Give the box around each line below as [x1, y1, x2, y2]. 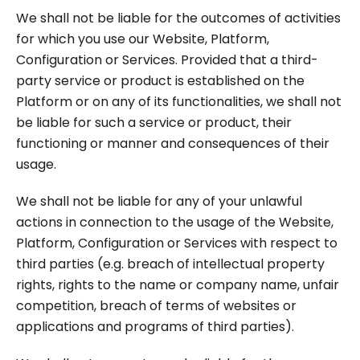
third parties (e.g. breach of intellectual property [16, 255, 325, 273]
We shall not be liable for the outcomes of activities [16, 9, 341, 27]
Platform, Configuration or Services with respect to [16, 234, 337, 252]
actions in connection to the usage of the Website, [16, 213, 333, 231]
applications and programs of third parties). [16, 317, 294, 336]
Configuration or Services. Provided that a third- [16, 51, 318, 69]
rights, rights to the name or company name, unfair [16, 276, 339, 294]
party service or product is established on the [16, 72, 305, 90]
